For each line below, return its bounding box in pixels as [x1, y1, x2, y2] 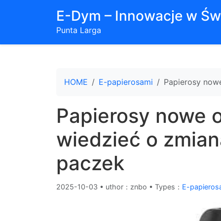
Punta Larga [56, 25, 101, 35]
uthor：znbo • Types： [106, 183, 182, 191]
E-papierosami [99, 77, 153, 87]
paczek [56, 151, 124, 175]
